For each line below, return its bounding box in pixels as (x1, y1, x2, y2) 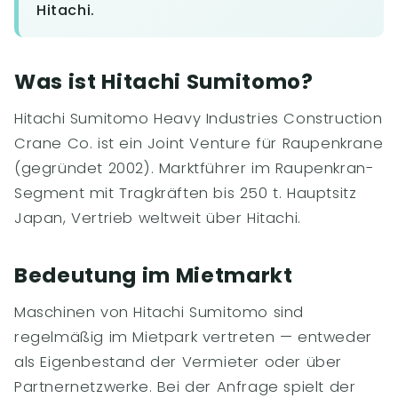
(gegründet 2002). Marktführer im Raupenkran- (14, 158, 375, 179)
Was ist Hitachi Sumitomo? (14, 68, 314, 96)
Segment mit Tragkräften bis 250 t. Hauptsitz (14, 183, 357, 203)
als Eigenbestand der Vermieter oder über (14, 352, 343, 372)
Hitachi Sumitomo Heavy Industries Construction (14, 108, 383, 129)
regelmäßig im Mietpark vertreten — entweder (14, 327, 372, 347)
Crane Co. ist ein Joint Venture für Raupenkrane (14, 133, 384, 154)
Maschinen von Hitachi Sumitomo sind (14, 302, 305, 322)
